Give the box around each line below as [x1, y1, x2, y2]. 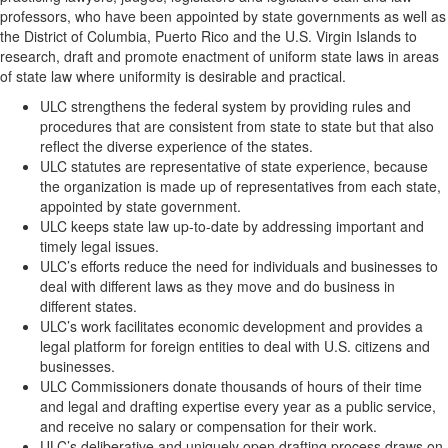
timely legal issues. [40, 236, 159, 256]
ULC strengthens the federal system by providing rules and [40, 96, 411, 116]
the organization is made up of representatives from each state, [40, 176, 441, 196]
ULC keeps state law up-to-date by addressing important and [40, 216, 424, 236]
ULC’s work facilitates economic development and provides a [40, 316, 423, 336]
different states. [40, 296, 137, 316]
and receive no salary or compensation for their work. [40, 416, 377, 436]
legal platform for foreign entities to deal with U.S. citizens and [40, 336, 430, 356]
